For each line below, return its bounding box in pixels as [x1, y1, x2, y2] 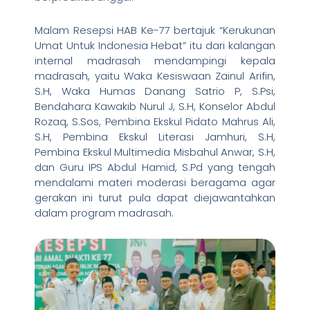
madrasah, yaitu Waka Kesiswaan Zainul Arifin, [35, 69, 275, 84]
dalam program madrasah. [35, 206, 174, 221]
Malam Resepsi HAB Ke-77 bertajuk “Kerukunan [35, 23, 275, 38]
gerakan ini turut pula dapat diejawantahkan [35, 190, 275, 206]
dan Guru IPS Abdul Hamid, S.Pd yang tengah [35, 160, 275, 175]
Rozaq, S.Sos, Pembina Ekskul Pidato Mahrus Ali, [35, 114, 275, 129]
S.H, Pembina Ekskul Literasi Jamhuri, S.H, [35, 129, 275, 145]
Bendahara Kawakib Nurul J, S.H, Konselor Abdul [35, 99, 275, 114]
